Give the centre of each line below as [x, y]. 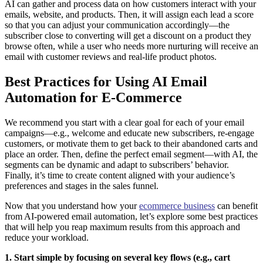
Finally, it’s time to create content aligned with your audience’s [120, 176]
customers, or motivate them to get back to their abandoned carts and [131, 144]
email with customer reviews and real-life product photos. [112, 57]
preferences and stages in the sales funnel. [83, 186]
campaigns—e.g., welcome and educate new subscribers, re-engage [129, 133]
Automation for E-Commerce [93, 98]
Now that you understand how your [72, 206]
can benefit [236, 206]
